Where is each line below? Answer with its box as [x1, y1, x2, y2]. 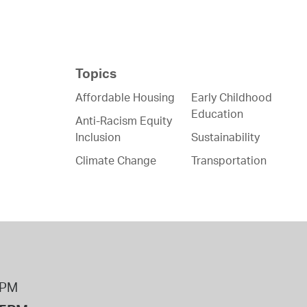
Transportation [191, 153, 267, 167]
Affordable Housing [75, 90, 175, 104]
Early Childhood [191, 90, 273, 104]
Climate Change [75, 153, 157, 167]
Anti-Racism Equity [75, 113, 173, 127]
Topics [75, 64, 117, 82]
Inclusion [75, 130, 121, 144]
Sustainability [191, 130, 260, 144]
